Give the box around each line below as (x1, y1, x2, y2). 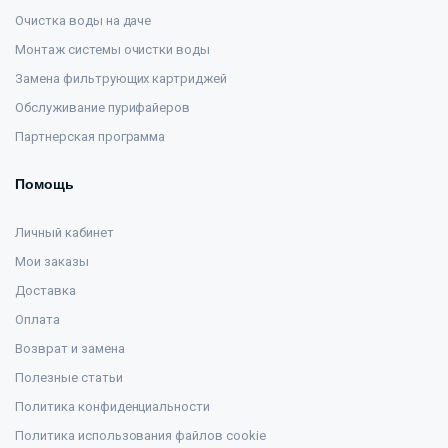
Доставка (15, 283, 76, 299)
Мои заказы (15, 254, 89, 270)
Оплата (15, 312, 60, 328)
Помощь (15, 176, 74, 193)
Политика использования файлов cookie (15, 428, 266, 444)
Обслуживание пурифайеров (15, 100, 191, 116)
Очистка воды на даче (15, 13, 152, 29)
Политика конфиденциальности (15, 399, 211, 415)
